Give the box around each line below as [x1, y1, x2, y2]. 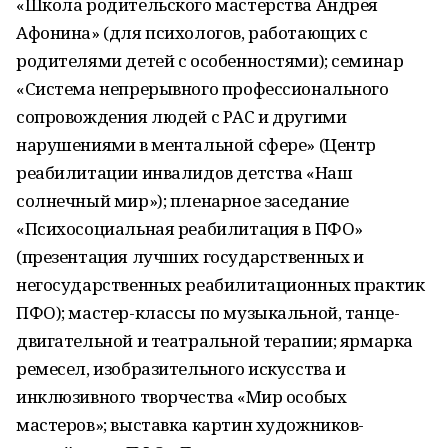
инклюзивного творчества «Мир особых [16, 385, 347, 408]
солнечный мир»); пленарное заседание [16, 189, 349, 212]
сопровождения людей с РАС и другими [16, 105, 347, 128]
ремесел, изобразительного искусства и [16, 357, 346, 380]
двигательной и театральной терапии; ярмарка [16, 329, 413, 352]
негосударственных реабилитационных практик [16, 273, 425, 296]
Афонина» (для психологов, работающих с [16, 21, 369, 44]
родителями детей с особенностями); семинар [16, 49, 404, 72]
